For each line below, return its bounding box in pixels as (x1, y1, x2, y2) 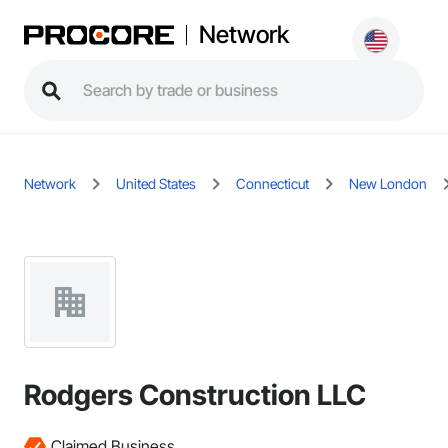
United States (116, 175, 196, 192)
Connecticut (236, 175, 309, 192)
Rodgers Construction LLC (24, 378, 366, 412)
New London (349, 175, 427, 192)
